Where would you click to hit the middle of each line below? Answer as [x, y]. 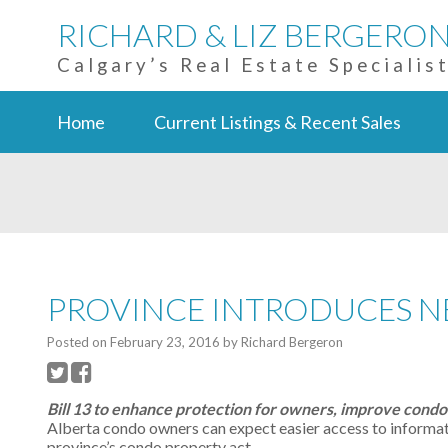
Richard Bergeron [292, 342]
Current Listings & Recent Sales [277, 122]
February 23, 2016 [165, 342]
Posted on [78, 342]
